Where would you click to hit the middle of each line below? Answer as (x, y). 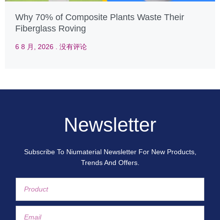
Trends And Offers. (110, 162)
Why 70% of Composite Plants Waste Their (100, 17)
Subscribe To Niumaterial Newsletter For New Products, (110, 151)
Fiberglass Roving (51, 28)
